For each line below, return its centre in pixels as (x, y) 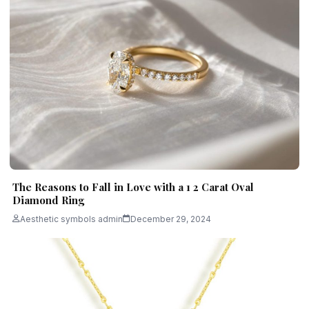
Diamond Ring (48, 200)
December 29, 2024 (171, 219)
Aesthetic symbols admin (71, 219)
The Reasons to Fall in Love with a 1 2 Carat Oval (133, 187)
